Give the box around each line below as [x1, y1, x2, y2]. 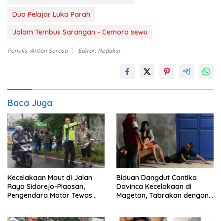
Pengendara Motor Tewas [7, 190, 92, 200]
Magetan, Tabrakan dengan [116, 190, 209, 200]
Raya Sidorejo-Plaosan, [7, 182, 85, 191]
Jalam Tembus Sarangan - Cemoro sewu [12, 28, 147, 37]
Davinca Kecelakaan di [116, 182, 191, 191]
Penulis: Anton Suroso [7, 47, 68, 55]
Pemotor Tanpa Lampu [116, 199, 193, 209]
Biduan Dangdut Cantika [116, 173, 197, 182]
